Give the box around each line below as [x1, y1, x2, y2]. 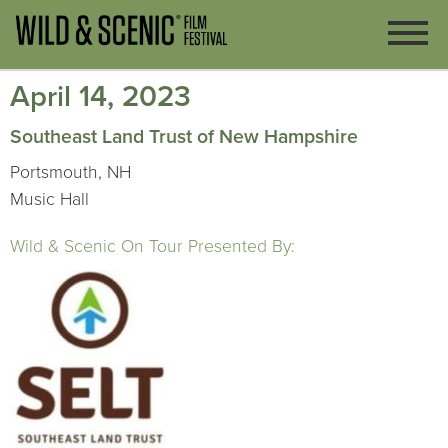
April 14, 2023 [10, 79, 191, 114]
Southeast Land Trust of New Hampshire [10, 125, 358, 149]
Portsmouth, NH [10, 162, 131, 183]
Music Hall [10, 189, 89, 210]
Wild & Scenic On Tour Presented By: [10, 236, 295, 257]
